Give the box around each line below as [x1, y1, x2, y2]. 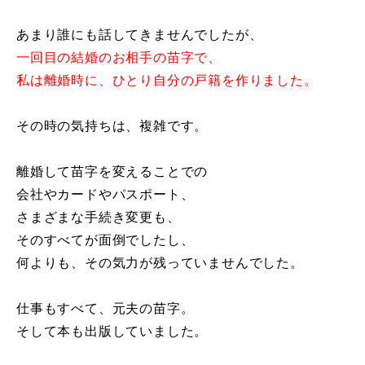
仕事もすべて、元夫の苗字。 [16, 301, 195, 316]
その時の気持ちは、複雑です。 [16, 119, 209, 134]
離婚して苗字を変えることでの [16, 165, 209, 179]
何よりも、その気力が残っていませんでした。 [16, 256, 304, 270]
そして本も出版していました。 [16, 324, 209, 339]
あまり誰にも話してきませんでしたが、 [16, 28, 263, 42]
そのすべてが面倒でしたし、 [16, 233, 195, 248]
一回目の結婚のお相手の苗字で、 [16, 51, 222, 65]
